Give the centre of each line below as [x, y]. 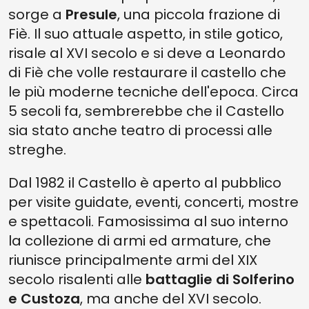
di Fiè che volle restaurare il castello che [147, 72]
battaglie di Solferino [220, 279]
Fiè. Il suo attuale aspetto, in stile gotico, [146, 34]
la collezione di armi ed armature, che [140, 241]
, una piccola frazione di [199, 14]
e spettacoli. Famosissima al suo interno [148, 221]
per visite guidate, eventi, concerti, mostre [153, 202]
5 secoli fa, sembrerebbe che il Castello [146, 111]
